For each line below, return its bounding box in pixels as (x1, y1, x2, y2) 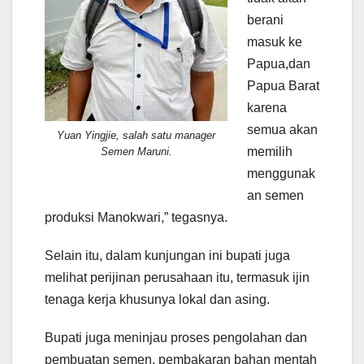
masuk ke (247, 35, 302, 50)
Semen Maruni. (100, 145, 172, 158)
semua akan (247, 123, 318, 137)
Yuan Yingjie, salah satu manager (57, 129, 215, 142)
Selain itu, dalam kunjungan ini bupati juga (45, 249, 290, 263)
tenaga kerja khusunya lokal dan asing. (45, 292, 270, 307)
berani (247, 13, 284, 28)
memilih (247, 145, 292, 159)
